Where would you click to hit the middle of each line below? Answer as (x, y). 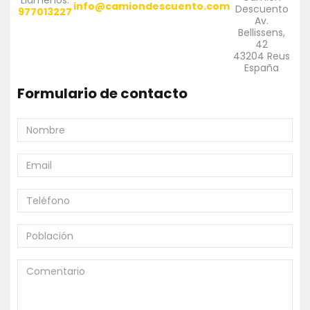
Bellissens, (262, 33)
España (262, 68)
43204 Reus (262, 56)
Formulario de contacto (102, 94)
